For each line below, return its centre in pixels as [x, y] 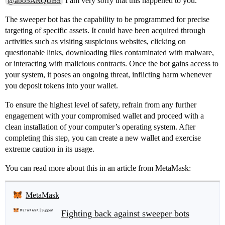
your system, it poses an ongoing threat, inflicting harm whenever [108, 74]
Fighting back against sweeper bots [125, 213]
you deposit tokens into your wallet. [62, 85]
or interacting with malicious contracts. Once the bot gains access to [112, 63]
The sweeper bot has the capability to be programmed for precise [107, 19]
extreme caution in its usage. [50, 149]
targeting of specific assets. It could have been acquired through [105, 30]
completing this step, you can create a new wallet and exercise [103, 138]
